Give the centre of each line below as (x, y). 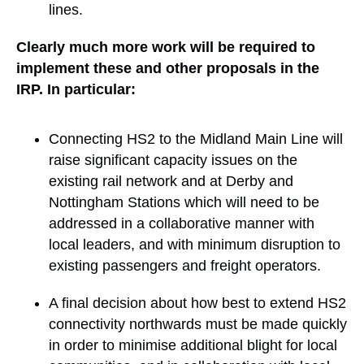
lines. (66, 10)
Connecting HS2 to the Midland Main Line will (196, 139)
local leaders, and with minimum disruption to (195, 244)
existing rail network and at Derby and (171, 181)
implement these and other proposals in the (168, 69)
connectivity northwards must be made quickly (198, 324)
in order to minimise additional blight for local (193, 345)
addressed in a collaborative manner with (182, 223)
